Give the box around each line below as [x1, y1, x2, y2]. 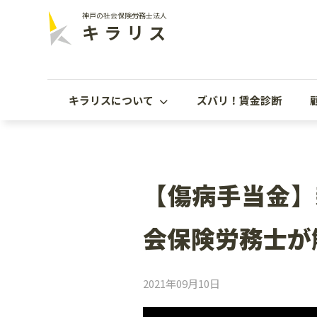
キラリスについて [69, 93, 156, 108]
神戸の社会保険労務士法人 [81, 10, 167, 21]
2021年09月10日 [142, 276, 220, 292]
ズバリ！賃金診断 [196, 93, 282, 108]
